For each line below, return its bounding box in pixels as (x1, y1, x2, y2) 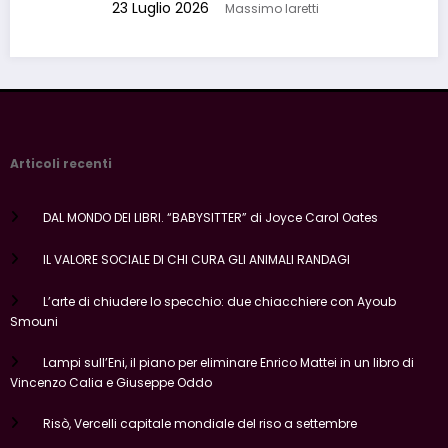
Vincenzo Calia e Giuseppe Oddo (10, 363, 212, 381)
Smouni (10, 302, 58, 320)
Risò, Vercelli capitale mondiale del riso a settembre (42, 404, 357, 422)
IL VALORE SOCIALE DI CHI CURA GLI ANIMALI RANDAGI (42, 240, 350, 258)
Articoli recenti (10, 144, 112, 162)
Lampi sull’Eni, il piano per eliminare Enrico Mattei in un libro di (42, 343, 414, 361)
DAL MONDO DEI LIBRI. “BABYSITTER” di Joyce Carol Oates (42, 198, 378, 216)
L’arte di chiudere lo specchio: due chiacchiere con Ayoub (42, 282, 396, 300)
